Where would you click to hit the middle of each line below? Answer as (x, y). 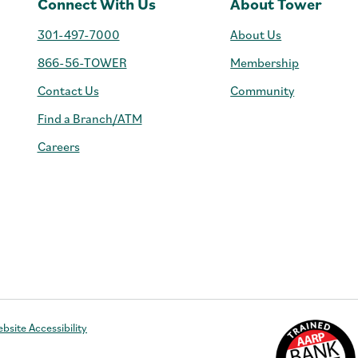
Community (263, 90)
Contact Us (68, 90)
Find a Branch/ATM (89, 118)
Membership (265, 62)
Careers (58, 146)
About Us (256, 34)
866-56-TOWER (82, 62)
